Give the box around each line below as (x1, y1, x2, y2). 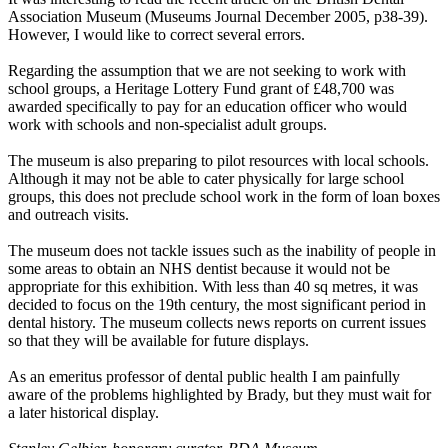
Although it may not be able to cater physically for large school (8, 170, 404, 188)
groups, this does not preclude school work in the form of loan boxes (8, 188, 440, 206)
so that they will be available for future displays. (8, 332, 309, 350)
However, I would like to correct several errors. (8, 26, 305, 44)
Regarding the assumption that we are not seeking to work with (8, 62, 406, 80)
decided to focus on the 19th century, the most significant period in (8, 296, 426, 314)
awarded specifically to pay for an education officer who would (8, 98, 407, 116)
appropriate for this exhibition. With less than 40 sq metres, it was (8, 278, 418, 296)
